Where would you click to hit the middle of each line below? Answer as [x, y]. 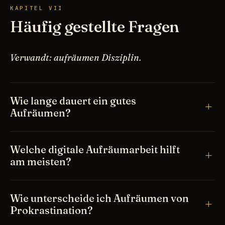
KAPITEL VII [37, 8]
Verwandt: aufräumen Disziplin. [76, 57]
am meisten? [41, 161]
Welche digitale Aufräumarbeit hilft [95, 149]
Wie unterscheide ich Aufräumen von [99, 198]
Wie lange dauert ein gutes [73, 100]
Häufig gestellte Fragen [95, 26]
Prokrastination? [51, 210]
